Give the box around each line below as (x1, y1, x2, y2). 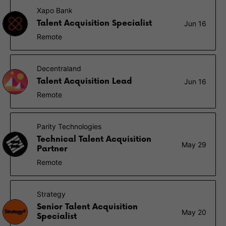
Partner (37, 144, 68, 154)
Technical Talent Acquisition (37, 135, 151, 144)
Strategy (37, 190, 66, 198)
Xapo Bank (37, 6, 73, 15)
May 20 (182, 207, 206, 216)
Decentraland (37, 64, 81, 73)
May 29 (182, 140, 206, 149)
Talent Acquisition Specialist (37, 19, 152, 28)
